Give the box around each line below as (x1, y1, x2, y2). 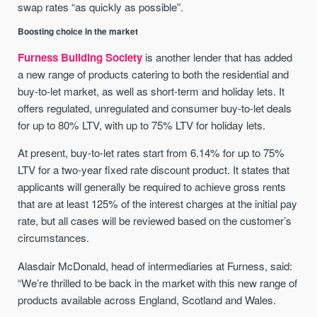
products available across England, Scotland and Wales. (18, 292, 277, 307)
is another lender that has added (142, 50, 293, 65)
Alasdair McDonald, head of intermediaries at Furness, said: (18, 258, 293, 273)
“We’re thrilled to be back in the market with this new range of (18, 275, 298, 290)
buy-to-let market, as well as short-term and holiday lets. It (18, 83, 285, 99)
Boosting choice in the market (18, 25, 139, 38)
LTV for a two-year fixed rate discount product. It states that (18, 162, 290, 178)
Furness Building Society (18, 50, 143, 66)
